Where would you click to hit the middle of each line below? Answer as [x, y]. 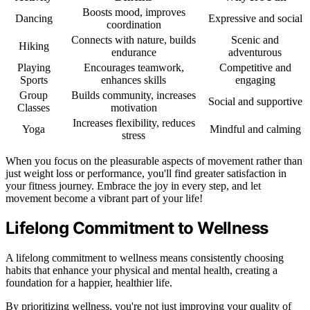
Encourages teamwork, [134, 67]
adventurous [255, 52]
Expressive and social [255, 18]
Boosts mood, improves [134, 12]
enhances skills [134, 80]
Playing [34, 67]
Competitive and [255, 67]
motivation [134, 107]
